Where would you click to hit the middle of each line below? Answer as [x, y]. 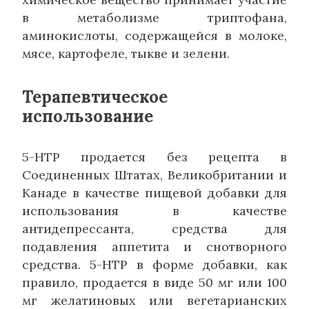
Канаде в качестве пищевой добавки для [154, 192]
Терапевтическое [95, 97]
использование [88, 116]
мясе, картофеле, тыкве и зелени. [126, 53]
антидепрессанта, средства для [154, 228]
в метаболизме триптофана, [154, 17]
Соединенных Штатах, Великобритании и [154, 175]
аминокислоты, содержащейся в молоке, [154, 35]
